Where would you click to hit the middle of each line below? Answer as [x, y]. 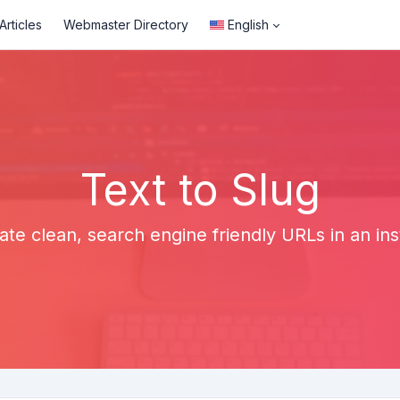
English [248, 25]
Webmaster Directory [126, 25]
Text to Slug [200, 190]
